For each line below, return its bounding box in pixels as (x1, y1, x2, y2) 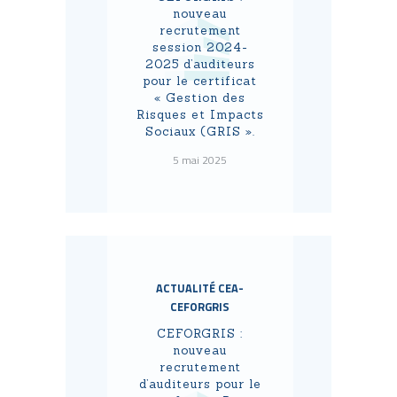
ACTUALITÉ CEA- (156, 279, 244, 297)
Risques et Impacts (136, 107, 264, 123)
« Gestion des (154, 90, 245, 106)
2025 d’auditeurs (144, 57, 255, 73)
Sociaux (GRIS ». (144, 124, 255, 140)
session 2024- (152, 40, 248, 56)
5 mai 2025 (173, 151, 227, 168)
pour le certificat (143, 74, 257, 90)
